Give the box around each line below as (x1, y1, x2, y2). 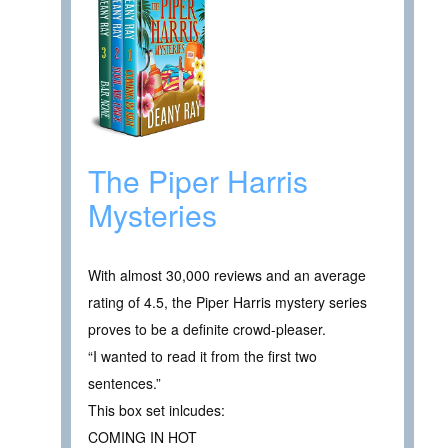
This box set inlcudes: (88, 399, 225, 420)
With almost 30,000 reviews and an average (88, 264, 366, 285)
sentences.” (88, 372, 161, 393)
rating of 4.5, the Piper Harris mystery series (88, 291, 367, 312)
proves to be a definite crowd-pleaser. (88, 318, 326, 339)
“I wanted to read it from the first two (88, 345, 317, 366)
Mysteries (88, 192, 217, 236)
